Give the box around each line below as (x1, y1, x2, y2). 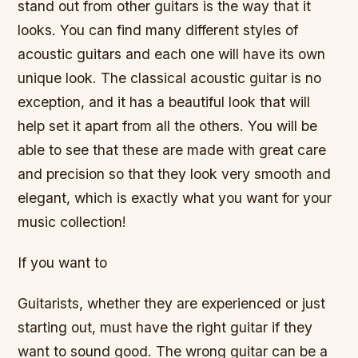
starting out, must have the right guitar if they (18, 319, 313, 336)
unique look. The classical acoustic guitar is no (18, 70, 322, 87)
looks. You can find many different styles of (18, 22, 299, 39)
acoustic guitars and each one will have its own (18, 46, 326, 63)
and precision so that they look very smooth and (18, 165, 332, 183)
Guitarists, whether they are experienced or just (18, 295, 326, 312)
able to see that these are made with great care (18, 141, 327, 159)
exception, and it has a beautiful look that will (18, 93, 311, 111)
